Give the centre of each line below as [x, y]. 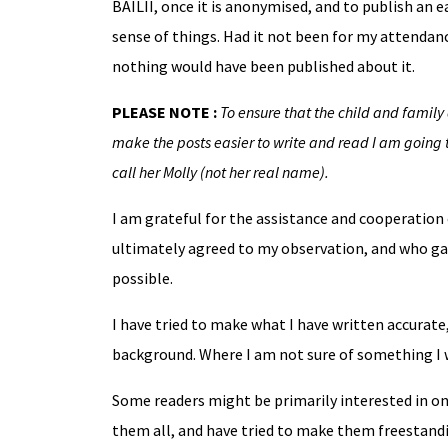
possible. [142, 278]
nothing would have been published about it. [263, 66]
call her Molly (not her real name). [220, 172]
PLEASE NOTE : [165, 112]
